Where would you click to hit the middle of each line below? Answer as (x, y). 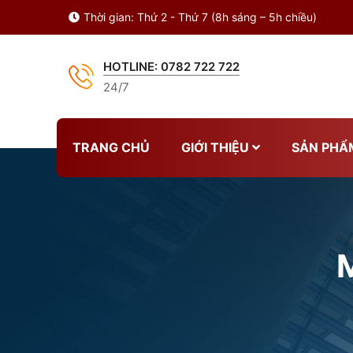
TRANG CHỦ (111, 147)
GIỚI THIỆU (215, 147)
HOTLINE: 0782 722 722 (171, 67)
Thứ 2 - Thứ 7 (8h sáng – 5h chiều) (227, 17)
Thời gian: (109, 17)
